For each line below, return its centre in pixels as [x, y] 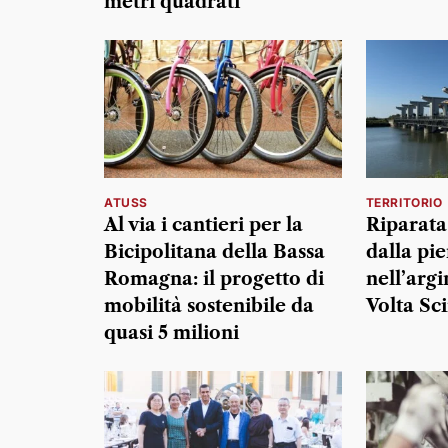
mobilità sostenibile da [209, 305]
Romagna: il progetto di [214, 278]
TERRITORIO [404, 202]
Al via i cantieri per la [203, 224]
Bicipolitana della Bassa [214, 251]
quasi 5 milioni [171, 332]
